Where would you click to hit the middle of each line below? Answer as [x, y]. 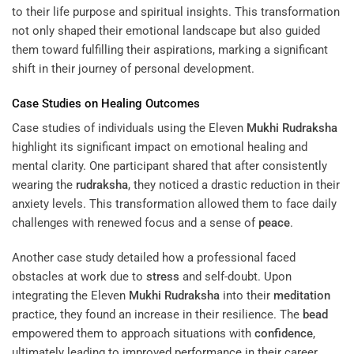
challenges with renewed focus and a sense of [135, 223]
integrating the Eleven [70, 295]
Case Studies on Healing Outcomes [106, 103]
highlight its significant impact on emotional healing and [160, 147]
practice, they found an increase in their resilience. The [157, 314]
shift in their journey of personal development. [133, 69]
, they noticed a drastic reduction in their [234, 185]
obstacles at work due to [79, 276]
